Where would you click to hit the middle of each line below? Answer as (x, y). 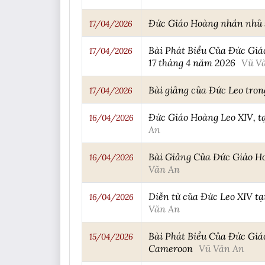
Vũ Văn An (222, 248)
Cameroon (171, 248)
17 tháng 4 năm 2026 (192, 63)
